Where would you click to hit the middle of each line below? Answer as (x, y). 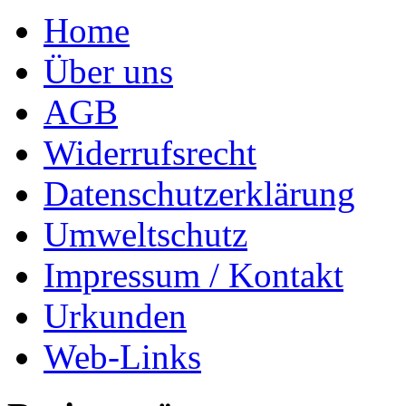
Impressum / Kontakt (193, 275)
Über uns (108, 71)
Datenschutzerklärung (199, 193)
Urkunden (115, 316)
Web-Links (122, 357)
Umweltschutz (145, 234)
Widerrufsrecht (150, 153)
